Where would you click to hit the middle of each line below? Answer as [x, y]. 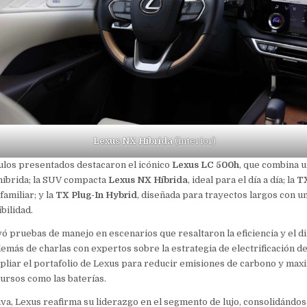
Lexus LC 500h [205, 165]
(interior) [194, 141]
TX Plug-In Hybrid [96, 195]
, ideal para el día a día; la [242, 180]
